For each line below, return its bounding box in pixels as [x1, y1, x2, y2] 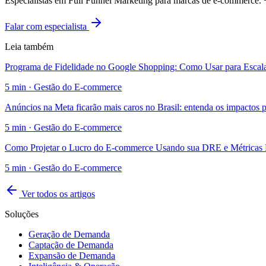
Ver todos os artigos [19, 188, 95, 199]
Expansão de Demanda [28, 250, 115, 261]
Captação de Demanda [28, 239, 113, 250]
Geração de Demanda [28, 229, 110, 239]
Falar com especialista [5, 21, 89, 31]
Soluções [5, 208, 39, 219]
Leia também [5, 41, 53, 52]
